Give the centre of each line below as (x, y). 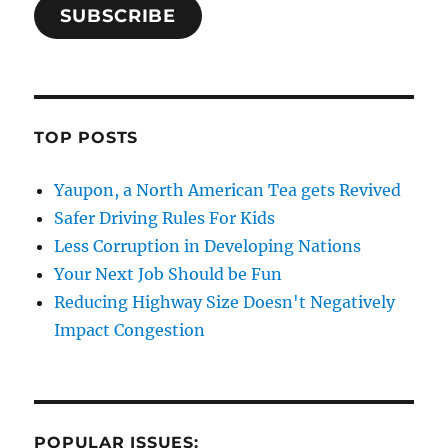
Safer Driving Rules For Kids (165, 217)
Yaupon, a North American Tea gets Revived (228, 189)
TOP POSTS (86, 137)
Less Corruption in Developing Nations (208, 245)
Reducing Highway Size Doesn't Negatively (225, 301)
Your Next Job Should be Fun (168, 273)
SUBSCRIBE (118, 15)
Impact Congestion (130, 329)
